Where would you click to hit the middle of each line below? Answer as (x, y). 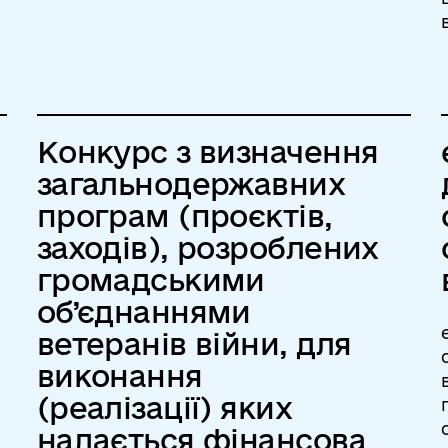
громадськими (150, 279)
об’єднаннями (143, 311)
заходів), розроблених (207, 247)
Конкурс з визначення (207, 151)
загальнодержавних (191, 183)
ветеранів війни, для (194, 343)
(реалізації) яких (164, 407)
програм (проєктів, (184, 215)
